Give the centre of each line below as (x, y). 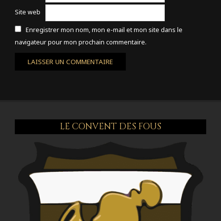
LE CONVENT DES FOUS (110, 127)
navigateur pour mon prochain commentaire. (81, 42)
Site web (28, 12)
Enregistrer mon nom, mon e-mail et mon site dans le (104, 30)
